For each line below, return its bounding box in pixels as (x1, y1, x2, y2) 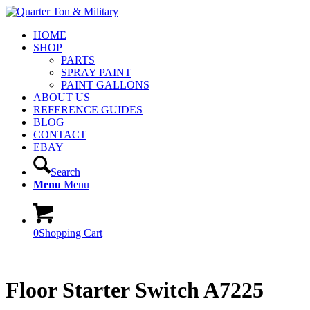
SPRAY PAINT (61, 66, 131, 78)
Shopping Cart (39, 227, 102, 239)
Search (51, 166, 80, 178)
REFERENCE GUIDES (33, 104, 143, 116)
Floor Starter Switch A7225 (6, 277, 264, 303)
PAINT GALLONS (61, 79, 149, 91)
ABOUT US (33, 91, 90, 103)
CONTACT (33, 129, 86, 140)
